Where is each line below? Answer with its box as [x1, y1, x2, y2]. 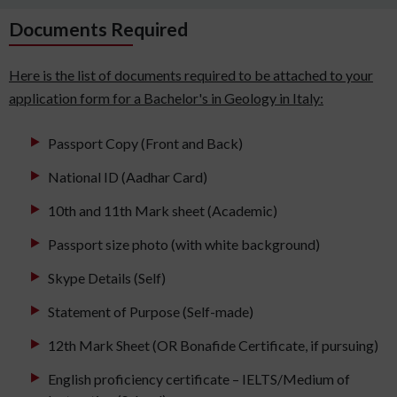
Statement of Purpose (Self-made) [48, 303, 253, 321]
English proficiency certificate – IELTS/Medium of [48, 370, 350, 388]
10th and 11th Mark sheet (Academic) [48, 202, 277, 220]
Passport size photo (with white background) [48, 236, 320, 253]
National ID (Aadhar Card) [48, 168, 207, 186]
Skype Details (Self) [48, 269, 166, 287]
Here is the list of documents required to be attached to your [9, 66, 373, 84]
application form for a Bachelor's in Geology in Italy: [9, 90, 323, 107]
